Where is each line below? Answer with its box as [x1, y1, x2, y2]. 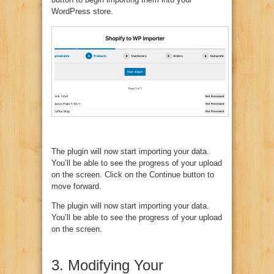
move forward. [51, 182, 102, 191]
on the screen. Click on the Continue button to [51, 170, 214, 180]
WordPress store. [51, 6, 113, 16]
